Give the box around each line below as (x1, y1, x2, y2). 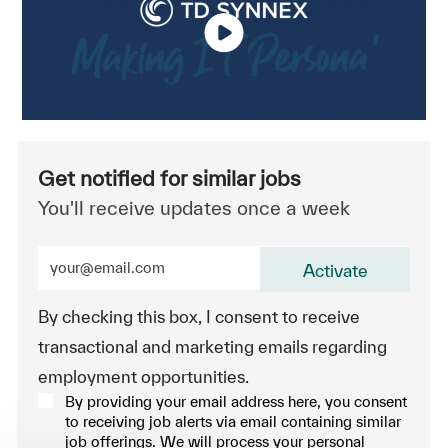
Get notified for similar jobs (37, 165, 301, 190)
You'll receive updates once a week (37, 196, 350, 219)
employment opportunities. (37, 366, 249, 386)
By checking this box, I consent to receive (37, 306, 360, 326)
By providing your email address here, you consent (64, 392, 407, 410)
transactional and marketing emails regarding (37, 336, 387, 356)
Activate (302, 260, 368, 280)
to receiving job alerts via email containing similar (64, 412, 401, 430)
